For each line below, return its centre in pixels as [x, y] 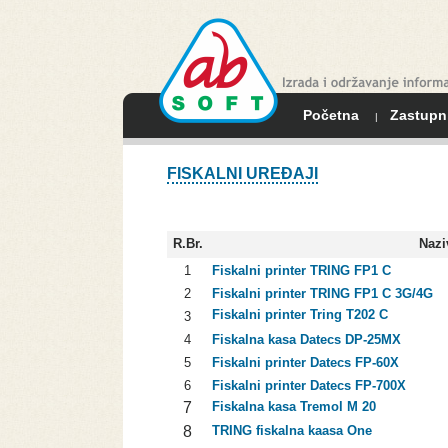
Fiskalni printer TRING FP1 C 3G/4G [322, 293]
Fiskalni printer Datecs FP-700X [308, 385]
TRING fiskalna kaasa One [291, 430]
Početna [330, 115]
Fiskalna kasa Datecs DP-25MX [306, 339]
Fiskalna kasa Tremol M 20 [293, 406]
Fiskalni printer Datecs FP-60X [305, 362]
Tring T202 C [348, 314]
